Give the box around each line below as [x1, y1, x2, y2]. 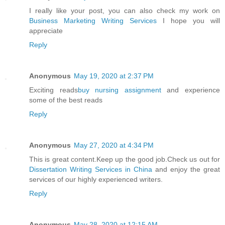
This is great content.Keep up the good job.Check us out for [29, 155, 220, 163]
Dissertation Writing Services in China [29, 165, 152, 173]
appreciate [29, 26, 63, 35]
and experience [167, 85, 220, 94]
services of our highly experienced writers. [29, 175, 163, 183]
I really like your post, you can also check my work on [29, 6, 220, 15]
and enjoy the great [152, 165, 220, 173]
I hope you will [157, 16, 220, 25]
